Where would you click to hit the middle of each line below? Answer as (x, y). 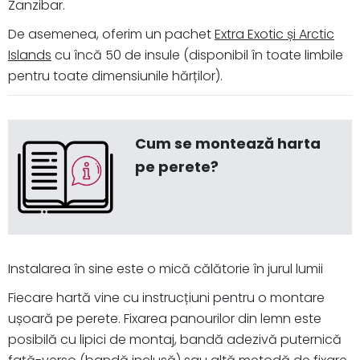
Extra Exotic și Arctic (274, 35)
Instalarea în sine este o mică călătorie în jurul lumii (166, 268)
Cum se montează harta (227, 144)
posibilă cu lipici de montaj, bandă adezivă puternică (175, 339)
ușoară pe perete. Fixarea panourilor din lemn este (165, 318)
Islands (30, 55)
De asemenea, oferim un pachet (111, 35)
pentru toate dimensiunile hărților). (115, 76)
